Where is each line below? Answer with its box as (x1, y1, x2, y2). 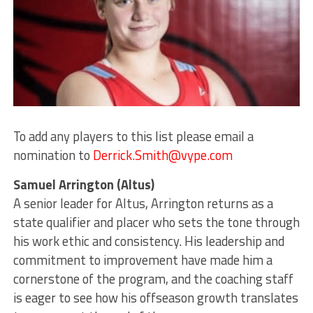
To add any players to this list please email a (13, 126, 254, 147)
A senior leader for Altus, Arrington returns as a (13, 194, 273, 214)
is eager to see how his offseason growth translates (13, 288, 298, 308)
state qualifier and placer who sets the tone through (13, 212, 300, 233)
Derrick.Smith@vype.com (92, 145, 233, 166)
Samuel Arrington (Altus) (13, 175, 154, 195)
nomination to (13, 145, 93, 166)
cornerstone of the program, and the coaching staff (13, 269, 293, 289)
